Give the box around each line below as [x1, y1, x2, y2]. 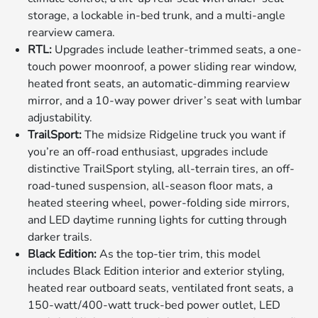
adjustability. [28, 109, 93, 126]
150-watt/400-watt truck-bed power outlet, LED [28, 297, 281, 313]
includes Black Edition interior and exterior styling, [28, 263, 285, 279]
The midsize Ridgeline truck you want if [82, 126, 286, 143]
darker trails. [28, 229, 93, 245]
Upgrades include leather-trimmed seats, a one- [52, 41, 302, 57]
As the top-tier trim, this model [97, 246, 261, 262]
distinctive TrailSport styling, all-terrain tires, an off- [28, 160, 295, 177]
